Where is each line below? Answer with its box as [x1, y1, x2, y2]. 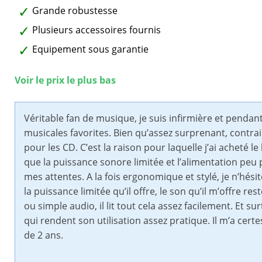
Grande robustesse [32, 4, 118, 18]
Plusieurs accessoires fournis [32, 23, 161, 37]
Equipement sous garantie [32, 43, 149, 56]
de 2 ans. [24, 229, 63, 242]
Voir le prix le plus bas [15, 74, 116, 87]
